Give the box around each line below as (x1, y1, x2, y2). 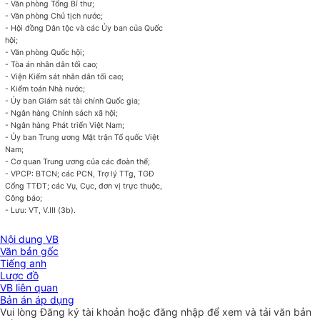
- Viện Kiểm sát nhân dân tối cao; (5, 72, 124, 82)
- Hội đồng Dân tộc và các (5, 24, 102, 34)
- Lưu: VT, (5, 206, 44, 216)
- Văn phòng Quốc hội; (5, 48, 85, 58)
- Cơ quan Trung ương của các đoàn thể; (5, 157, 151, 167)
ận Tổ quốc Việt (104, 133, 160, 143)
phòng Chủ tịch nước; (24, 11, 104, 21)
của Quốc (127, 24, 164, 34)
